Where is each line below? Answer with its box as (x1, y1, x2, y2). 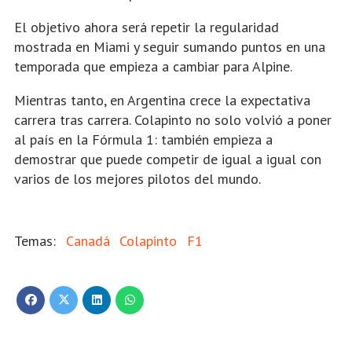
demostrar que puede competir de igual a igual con (14, 150, 321, 169)
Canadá (65, 232, 110, 251)
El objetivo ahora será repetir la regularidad (14, 18, 279, 37)
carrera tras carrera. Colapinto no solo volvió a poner (14, 111, 332, 130)
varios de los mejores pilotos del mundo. (14, 170, 261, 189)
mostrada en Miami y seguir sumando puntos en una (14, 38, 325, 57)
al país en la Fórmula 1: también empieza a (14, 130, 273, 149)
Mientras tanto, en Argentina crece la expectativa (14, 91, 310, 110)
